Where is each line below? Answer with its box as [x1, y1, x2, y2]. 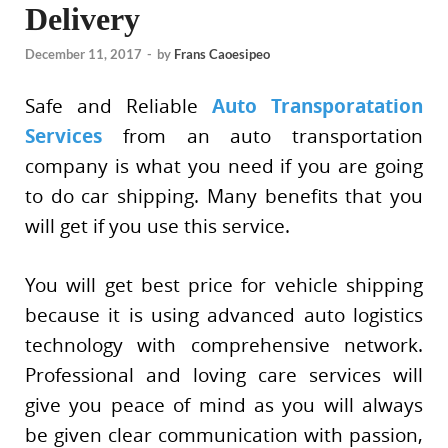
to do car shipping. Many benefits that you [25, 183, 423, 210]
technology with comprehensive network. [25, 331, 423, 358]
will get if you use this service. [25, 213, 290, 240]
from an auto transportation [102, 123, 423, 150]
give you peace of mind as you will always [25, 391, 423, 418]
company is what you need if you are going [25, 153, 423, 180]
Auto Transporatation [212, 93, 423, 120]
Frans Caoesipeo [174, 46, 270, 63]
